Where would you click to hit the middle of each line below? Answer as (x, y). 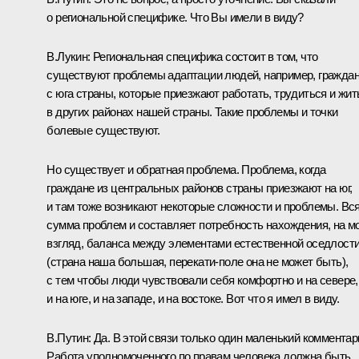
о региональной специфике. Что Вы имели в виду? (175, 17)
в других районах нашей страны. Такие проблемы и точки (192, 111)
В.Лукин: (70, 56)
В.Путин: (70, 337)
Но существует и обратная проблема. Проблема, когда (186, 169)
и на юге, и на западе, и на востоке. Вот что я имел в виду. (193, 298)
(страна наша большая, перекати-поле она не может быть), (198, 261)
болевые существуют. (103, 130)
